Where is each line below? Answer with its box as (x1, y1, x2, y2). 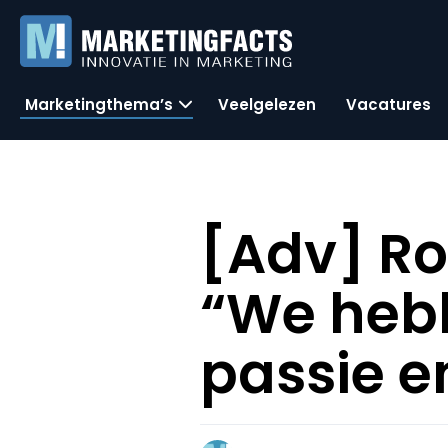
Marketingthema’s (25, 93, 173, 115)
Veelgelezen (218, 93, 316, 115)
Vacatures (346, 93, 431, 115)
